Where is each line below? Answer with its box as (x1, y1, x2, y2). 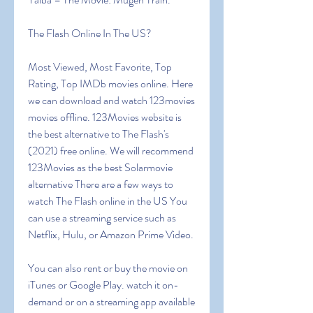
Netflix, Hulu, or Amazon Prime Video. (28, 226, 196, 242)
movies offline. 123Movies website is (28, 109, 182, 125)
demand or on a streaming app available (28, 293, 195, 310)
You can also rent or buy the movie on (28, 260, 188, 276)
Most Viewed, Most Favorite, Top (28, 59, 172, 75)
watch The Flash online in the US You (28, 193, 187, 209)
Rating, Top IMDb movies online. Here (28, 75, 193, 92)
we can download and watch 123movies (28, 92, 195, 108)
